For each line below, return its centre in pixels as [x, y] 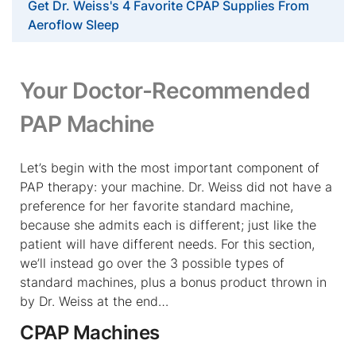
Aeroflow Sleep [74, 24]
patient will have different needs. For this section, [167, 244]
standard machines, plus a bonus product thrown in [173, 282]
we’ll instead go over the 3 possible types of [152, 263]
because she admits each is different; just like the [168, 224]
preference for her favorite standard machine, [157, 205]
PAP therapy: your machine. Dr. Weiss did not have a [176, 186]
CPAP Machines [90, 332]
